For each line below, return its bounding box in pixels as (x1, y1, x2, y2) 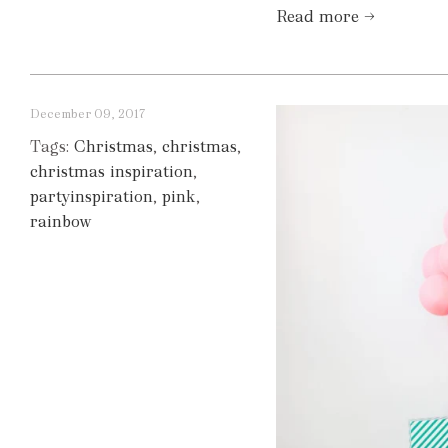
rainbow (30, 211, 92, 233)
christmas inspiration (30, 161, 193, 183)
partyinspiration (30, 186, 153, 208)
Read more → (276, 6, 376, 28)
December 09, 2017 (30, 106, 145, 123)
